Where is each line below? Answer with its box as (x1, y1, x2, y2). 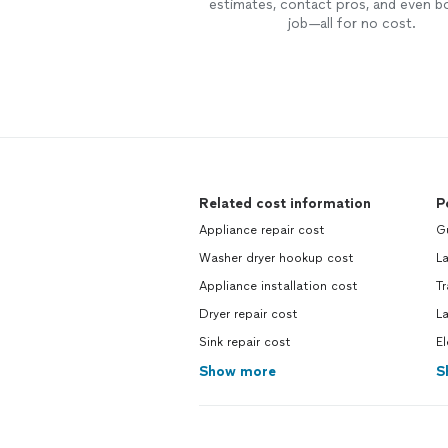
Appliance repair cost (199, 223, 325, 237)
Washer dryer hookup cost (199, 251, 354, 265)
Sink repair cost (199, 335, 291, 349)
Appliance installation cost (199, 279, 358, 293)
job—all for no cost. (286, 15, 416, 32)
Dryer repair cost (199, 307, 298, 321)
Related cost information (199, 195, 371, 212)
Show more (199, 363, 276, 380)
